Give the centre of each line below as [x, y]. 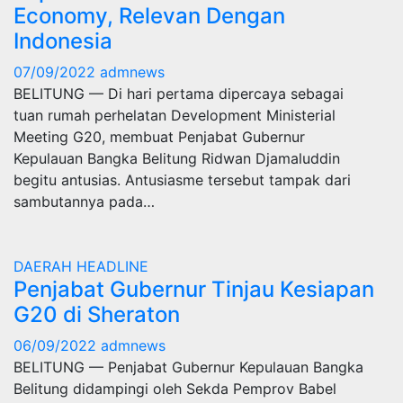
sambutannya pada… [84, 201]
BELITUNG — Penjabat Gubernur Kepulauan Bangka [188, 367]
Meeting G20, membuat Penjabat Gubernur [159, 137]
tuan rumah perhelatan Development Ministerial [175, 115]
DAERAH [45, 266]
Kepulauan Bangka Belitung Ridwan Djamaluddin [177, 158]
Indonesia [63, 41]
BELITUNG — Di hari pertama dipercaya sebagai [179, 94]
